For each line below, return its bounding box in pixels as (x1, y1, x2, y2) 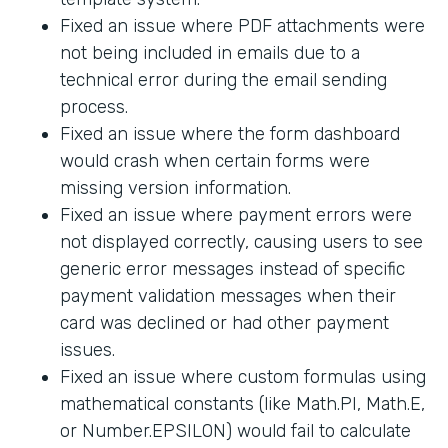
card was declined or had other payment (60, 312, 389, 335)
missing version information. (60, 177, 291, 200)
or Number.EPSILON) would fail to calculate (60, 420, 411, 443)
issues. (60, 339, 115, 362)
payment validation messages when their (60, 285, 396, 308)
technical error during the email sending (60, 69, 387, 92)
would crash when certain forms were (60, 150, 370, 173)
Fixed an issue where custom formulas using (60, 366, 426, 389)
